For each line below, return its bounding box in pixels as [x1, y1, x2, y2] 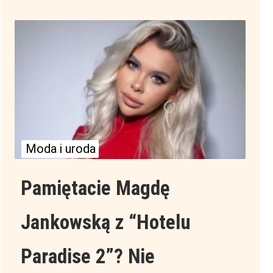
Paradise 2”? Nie [20, 244, 155, 269]
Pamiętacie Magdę [20, 176, 170, 200]
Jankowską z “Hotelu [20, 210, 191, 235]
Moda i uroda [26, 141, 96, 157]
